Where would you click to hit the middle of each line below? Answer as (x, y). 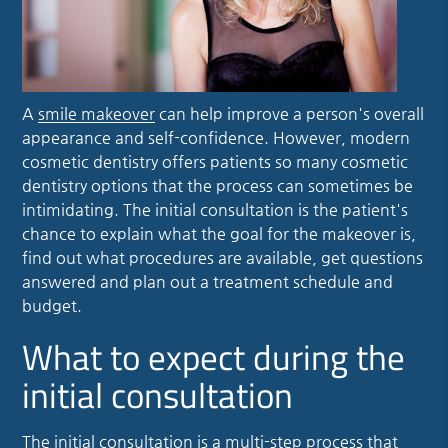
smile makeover (97, 113)
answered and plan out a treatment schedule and (208, 281)
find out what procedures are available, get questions (223, 257)
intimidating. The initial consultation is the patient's (215, 209)
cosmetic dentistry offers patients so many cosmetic (215, 161)
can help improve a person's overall (290, 113)
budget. (52, 305)
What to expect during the (214, 356)
